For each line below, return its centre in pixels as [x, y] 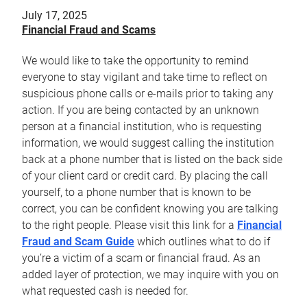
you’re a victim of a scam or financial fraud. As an [141, 258]
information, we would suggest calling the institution [148, 143]
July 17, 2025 [54, 16]
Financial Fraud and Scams [89, 30]
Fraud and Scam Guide [78, 242]
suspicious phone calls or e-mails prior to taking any [148, 94]
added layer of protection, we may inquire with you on [150, 275]
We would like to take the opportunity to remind [135, 61]
